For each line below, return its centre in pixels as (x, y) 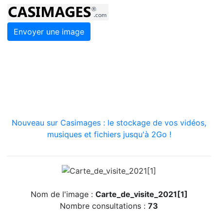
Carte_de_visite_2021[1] (141, 194)
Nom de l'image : (63, 194)
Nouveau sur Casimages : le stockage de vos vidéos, (109, 123)
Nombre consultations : (104, 206)
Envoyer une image (49, 32)
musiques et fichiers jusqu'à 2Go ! (109, 134)
